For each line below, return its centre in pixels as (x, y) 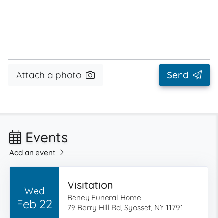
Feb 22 (35, 204)
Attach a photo (49, 75)
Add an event (33, 153)
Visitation (90, 185)
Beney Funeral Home (104, 197)
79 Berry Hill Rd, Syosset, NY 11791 (125, 208)
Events (45, 137)
